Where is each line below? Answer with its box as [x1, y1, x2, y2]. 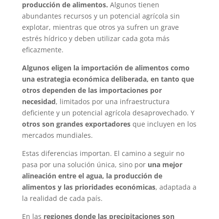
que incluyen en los [130, 119, 197, 129]
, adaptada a [155, 182, 197, 192]
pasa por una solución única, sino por [22, 159, 148, 169]
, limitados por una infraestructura [55, 96, 170, 106]
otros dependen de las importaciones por [22, 85, 162, 95]
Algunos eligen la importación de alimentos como [22, 63, 190, 72]
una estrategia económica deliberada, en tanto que [22, 74, 194, 84]
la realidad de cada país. [22, 193, 103, 203]
